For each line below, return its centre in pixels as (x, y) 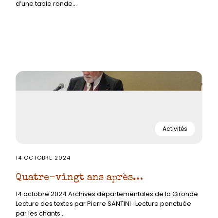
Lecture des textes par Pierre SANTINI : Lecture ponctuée (103, 204)
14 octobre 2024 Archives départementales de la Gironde (107, 194)
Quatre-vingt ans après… (79, 178)
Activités (175, 129)
